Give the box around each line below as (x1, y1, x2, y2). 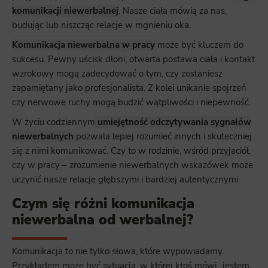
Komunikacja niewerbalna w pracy (12, 38, 155, 51)
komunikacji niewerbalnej (12, 4, 118, 17)
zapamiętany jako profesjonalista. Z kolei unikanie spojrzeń (12, 81, 246, 94)
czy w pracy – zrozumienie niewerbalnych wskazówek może (12, 159, 253, 171)
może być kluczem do (155, 38, 243, 51)
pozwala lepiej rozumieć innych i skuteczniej (74, 130, 252, 142)
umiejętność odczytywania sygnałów (95, 115, 251, 128)
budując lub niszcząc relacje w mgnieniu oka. (12, 19, 191, 31)
